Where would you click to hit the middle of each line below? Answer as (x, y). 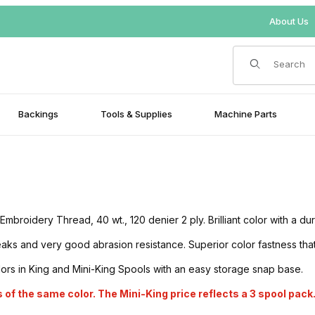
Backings (38, 114)
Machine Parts (246, 114)
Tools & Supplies (136, 114)
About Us (289, 21)
